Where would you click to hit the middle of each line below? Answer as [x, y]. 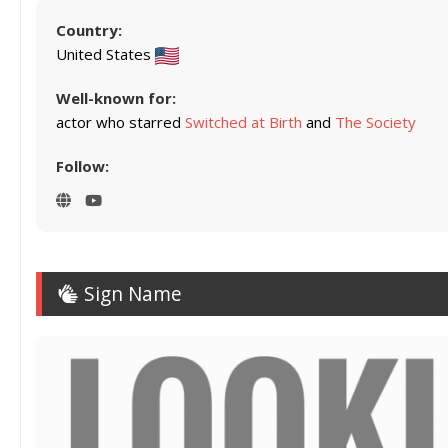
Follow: [82, 165]
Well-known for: [116, 97]
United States [105, 53]
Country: [89, 29]
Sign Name [130, 293]
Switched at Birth [243, 121]
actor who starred [120, 121]
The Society [375, 121]
